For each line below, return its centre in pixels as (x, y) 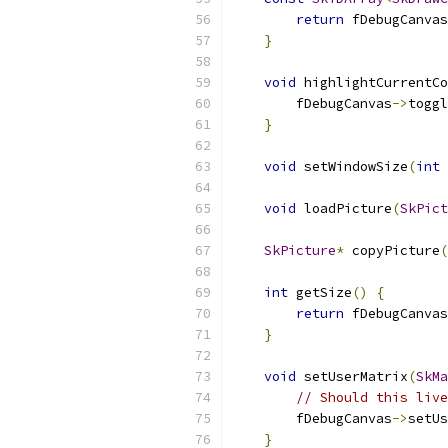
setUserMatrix (352, 376)
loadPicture (344, 208)
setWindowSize (352, 166)
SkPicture (300, 250)
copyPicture (392, 250)
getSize (320, 292)
